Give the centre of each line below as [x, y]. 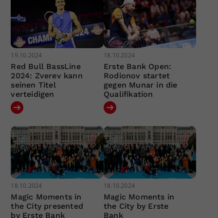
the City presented [47, 206]
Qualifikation [128, 94]
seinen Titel [33, 85]
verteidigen [33, 94]
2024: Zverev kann [47, 76]
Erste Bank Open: [137, 67]
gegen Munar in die [140, 85]
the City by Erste [136, 206]
